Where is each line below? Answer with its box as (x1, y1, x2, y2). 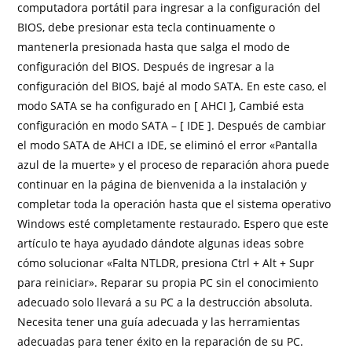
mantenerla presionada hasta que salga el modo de (17, 39, 291, 54)
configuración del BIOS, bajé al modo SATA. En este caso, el (17, 79, 328, 93)
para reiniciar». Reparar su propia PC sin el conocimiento (17, 275, 319, 290)
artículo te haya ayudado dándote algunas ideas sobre (17, 236, 305, 251)
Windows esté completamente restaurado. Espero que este (17, 216, 329, 231)
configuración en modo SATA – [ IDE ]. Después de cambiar (17, 118, 327, 133)
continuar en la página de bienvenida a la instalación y (17, 177, 307, 192)
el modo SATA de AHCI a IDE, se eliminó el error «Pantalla (17, 137, 318, 152)
